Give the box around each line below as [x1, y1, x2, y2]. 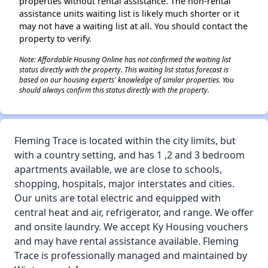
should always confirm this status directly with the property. [19, 85, 209, 95]
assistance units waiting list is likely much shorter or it [19, 8, 239, 19]
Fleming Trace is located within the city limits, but [14, 134, 236, 147]
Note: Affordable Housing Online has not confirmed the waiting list [19, 54, 231, 64]
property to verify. [19, 33, 92, 44]
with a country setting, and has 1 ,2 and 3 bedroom [14, 148, 245, 162]
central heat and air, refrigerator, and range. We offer [14, 206, 254, 219]
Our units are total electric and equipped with [14, 191, 221, 205]
